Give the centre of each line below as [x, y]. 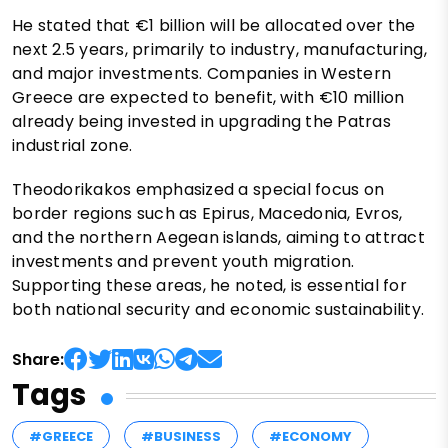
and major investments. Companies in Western [202, 74]
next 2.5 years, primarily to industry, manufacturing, [219, 50]
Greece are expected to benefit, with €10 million [208, 98]
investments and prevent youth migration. [183, 262]
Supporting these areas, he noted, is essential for [210, 286]
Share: [38, 360]
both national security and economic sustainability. [218, 310]
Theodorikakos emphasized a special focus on [198, 190]
